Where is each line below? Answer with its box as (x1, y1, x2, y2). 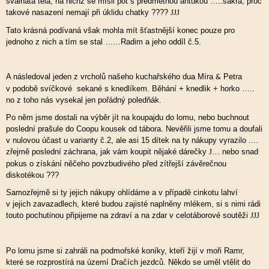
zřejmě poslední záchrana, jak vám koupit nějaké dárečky (6, 147, 209, 156)
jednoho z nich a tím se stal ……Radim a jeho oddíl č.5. (6, 37, 206, 46)
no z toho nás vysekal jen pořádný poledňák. (6, 95, 162, 104)
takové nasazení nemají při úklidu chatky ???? (6, 8, 171, 17)
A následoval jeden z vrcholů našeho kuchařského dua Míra (6, 72, 216, 81)
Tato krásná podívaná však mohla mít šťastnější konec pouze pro (6, 26, 235, 35)
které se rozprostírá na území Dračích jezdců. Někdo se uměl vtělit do (6, 258, 250, 267)
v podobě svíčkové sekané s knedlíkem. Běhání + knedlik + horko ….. (6, 84, 255, 93)
